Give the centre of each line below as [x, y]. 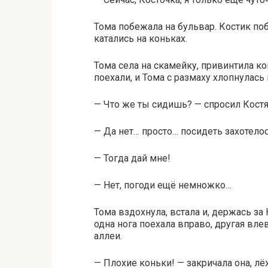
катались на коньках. [141, 39]
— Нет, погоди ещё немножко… [163, 185]
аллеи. [108, 236]
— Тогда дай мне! [132, 158]
